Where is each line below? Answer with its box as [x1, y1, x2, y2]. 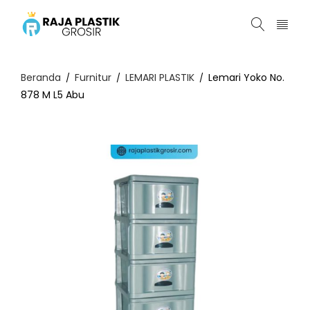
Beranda [21, 71, 61, 84]
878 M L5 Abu [21, 88, 84, 102]
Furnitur [75, 71, 111, 84]
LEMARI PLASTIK [125, 71, 194, 84]
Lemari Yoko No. [208, 71, 284, 84]
